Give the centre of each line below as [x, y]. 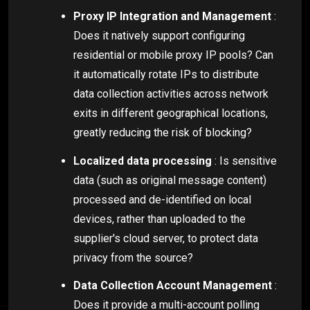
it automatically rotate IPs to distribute [166, 74]
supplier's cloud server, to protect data [166, 238]
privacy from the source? [133, 257]
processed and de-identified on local [162, 199]
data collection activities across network [171, 93]
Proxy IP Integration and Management [172, 16]
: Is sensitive [244, 161]
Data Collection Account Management [173, 286]
